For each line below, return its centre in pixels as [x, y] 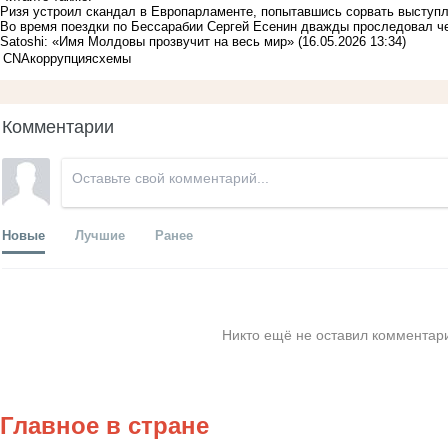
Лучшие [100, 234]
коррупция [61, 58]
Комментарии [58, 124]
